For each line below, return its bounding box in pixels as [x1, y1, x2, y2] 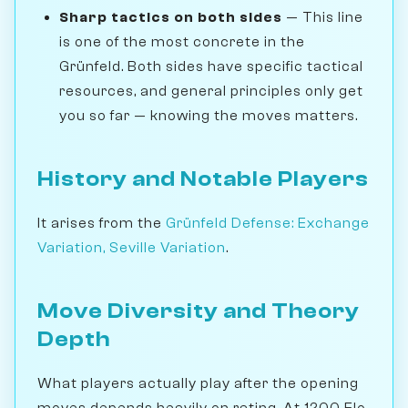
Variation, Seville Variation [37, 239, 226, 256]
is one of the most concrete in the [59, 33, 305, 50]
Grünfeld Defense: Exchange [166, 214, 370, 231]
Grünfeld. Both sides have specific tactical [59, 57, 363, 75]
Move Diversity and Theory [37, 298, 360, 323]
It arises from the [37, 214, 166, 231]
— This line [282, 8, 363, 25]
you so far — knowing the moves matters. [59, 107, 358, 124]
